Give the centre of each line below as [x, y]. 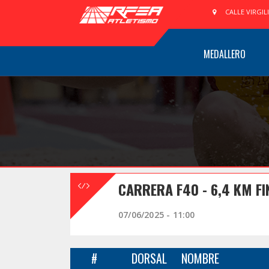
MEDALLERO [225, 54]
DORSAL [149, 258]
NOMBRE [200, 258]
